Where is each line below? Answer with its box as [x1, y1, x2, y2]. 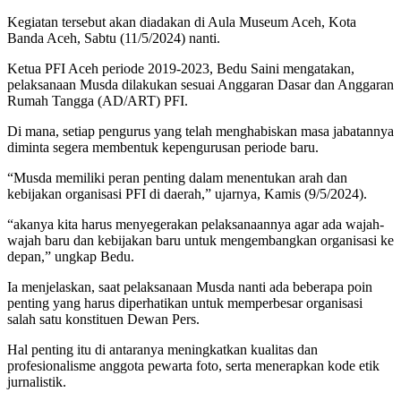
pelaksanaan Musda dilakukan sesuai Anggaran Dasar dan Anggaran [7, 76, 394, 92]
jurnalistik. [7, 373, 66, 389]
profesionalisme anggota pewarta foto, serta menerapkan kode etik [7, 357, 380, 373]
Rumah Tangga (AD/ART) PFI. [7, 92, 188, 108]
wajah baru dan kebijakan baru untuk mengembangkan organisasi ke [7, 232, 394, 248]
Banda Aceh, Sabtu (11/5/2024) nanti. [7, 30, 220, 46]
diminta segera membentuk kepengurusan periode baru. [7, 139, 319, 155]
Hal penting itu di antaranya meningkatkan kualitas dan [7, 341, 318, 357]
